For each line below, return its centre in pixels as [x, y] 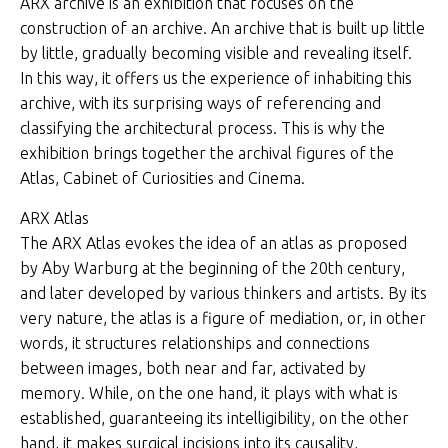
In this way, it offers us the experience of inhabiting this [216, 78]
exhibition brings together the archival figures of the [207, 153]
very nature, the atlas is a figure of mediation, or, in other [223, 318]
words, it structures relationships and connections [195, 343]
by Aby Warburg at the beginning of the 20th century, [212, 268]
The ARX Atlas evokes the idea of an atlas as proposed [213, 243]
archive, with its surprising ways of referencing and [200, 103]
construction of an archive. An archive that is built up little [222, 28]
